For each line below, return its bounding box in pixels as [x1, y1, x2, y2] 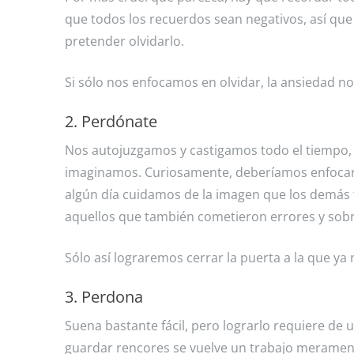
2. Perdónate [65, 111, 157, 132]
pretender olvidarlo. [65, 32, 184, 50]
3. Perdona [65, 286, 143, 307]
